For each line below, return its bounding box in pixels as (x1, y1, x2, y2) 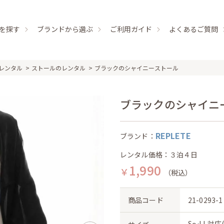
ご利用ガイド (110, 23, 152, 34)
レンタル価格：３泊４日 (120, 149, 198, 159)
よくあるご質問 (169, 23, 218, 34)
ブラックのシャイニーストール (94, 63, 179, 72)
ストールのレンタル (31, 63, 87, 72)
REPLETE (155, 129, 191, 141)
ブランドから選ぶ (37, 23, 93, 34)
